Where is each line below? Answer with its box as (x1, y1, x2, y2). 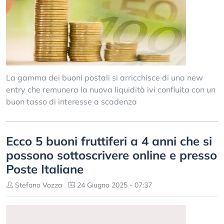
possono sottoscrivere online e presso (6, 147, 217, 162)
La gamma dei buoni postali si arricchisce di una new (6, 72, 203, 82)
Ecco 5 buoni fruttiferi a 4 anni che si (6, 133, 212, 148)
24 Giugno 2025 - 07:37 (75, 180, 152, 189)
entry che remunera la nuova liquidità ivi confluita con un (6, 84, 215, 94)
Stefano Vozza (13, 180, 62, 189)
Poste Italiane (6, 161, 83, 176)
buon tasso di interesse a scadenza (6, 96, 137, 106)
